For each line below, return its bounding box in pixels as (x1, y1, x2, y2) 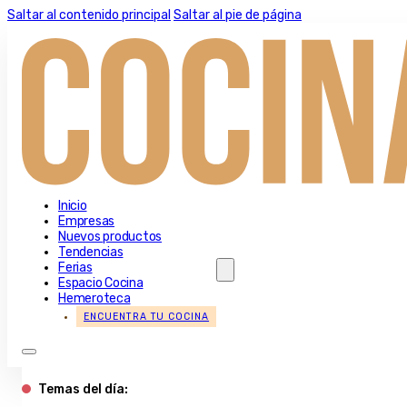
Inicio (58, 198, 87, 214)
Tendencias (58, 244, 124, 261)
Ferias (58, 260, 93, 276)
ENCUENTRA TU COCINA (84, 311, 210, 323)
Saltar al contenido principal (7, 7, 171, 23)
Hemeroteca (58, 291, 131, 307)
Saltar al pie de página (174, 7, 302, 23)
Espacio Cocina (58, 275, 144, 292)
